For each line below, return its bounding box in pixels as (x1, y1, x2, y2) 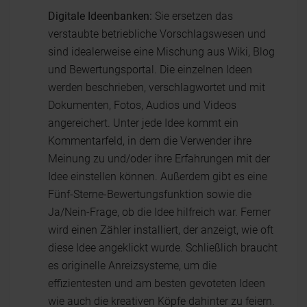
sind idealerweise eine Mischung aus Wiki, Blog (48, 45, 275, 58)
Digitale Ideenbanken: (48, 10, 152, 23)
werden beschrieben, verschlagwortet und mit (48, 81, 265, 94)
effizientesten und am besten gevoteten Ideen (48, 277, 265, 290)
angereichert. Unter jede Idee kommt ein (48, 116, 238, 130)
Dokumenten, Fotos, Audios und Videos (48, 99, 236, 112)
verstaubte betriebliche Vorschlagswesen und (48, 27, 266, 40)
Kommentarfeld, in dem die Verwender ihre (48, 134, 251, 147)
